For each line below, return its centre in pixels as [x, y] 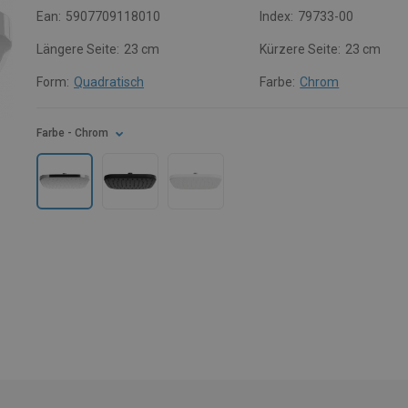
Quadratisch [109, 82]
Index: [277, 16]
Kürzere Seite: [301, 49]
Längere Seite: [78, 49]
